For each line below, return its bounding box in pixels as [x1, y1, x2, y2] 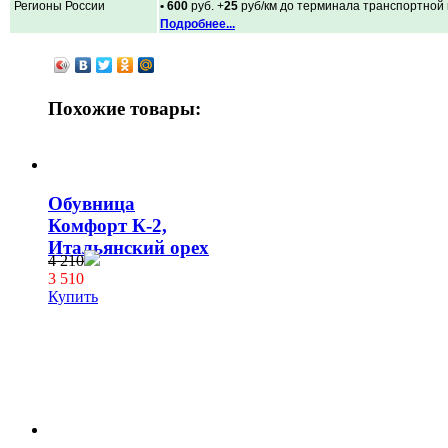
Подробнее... [160, 16, 235, 31]
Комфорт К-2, [48, 215, 167, 237]
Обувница [48, 193, 135, 215]
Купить [48, 287, 98, 305]
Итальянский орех [48, 237, 209, 259]
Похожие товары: [48, 97, 201, 119]
